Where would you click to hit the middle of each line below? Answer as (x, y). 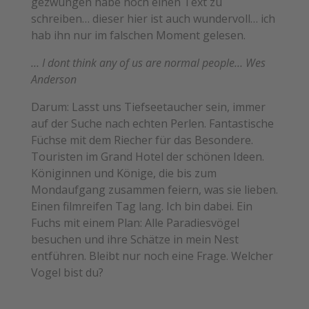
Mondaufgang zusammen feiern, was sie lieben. (154, 189)
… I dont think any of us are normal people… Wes (148, 62)
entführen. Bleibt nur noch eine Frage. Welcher (152, 256)
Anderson (53, 79)
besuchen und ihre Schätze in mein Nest (134, 239)
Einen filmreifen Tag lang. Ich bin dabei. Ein (141, 206)
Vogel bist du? (67, 272)
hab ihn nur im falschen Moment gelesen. (138, 35)
